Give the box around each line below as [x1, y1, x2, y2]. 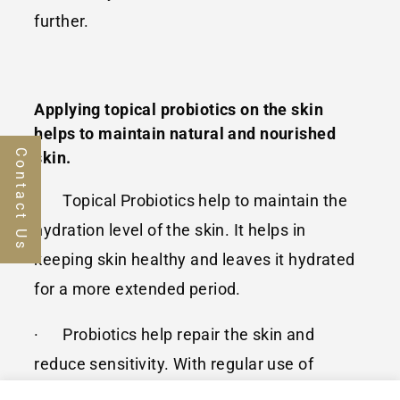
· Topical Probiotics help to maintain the [34, 190, 347, 210]
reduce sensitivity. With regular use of [34, 354, 313, 373]
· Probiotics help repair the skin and [34, 324, 315, 344]
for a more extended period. [34, 279, 241, 298]
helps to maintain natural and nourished [34, 123, 336, 143]
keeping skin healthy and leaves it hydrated [34, 249, 355, 269]
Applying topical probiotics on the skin [34, 99, 323, 119]
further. [34, 11, 89, 30]
